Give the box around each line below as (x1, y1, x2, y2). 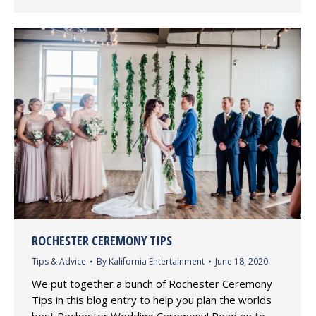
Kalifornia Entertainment (109, 255, 205, 267)
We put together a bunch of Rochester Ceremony (32, 276, 272, 291)
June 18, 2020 (215, 255, 268, 267)
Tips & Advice (32, 255, 86, 267)
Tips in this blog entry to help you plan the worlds (32, 292, 272, 307)
